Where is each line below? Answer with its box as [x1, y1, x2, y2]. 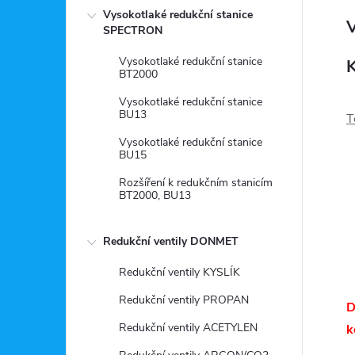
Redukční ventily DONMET [103, 234, 239, 249]
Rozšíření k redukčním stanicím [119, 175, 273, 190]
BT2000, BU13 [119, 188, 191, 203]
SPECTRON [103, 23, 162, 38]
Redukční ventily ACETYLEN [119, 320, 258, 335]
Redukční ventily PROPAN [119, 292, 249, 307]
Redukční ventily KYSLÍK [119, 265, 240, 280]
